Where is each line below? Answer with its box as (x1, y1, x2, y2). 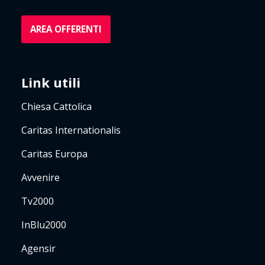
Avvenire (21, 170, 60, 184)
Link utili (21, 73, 80, 91)
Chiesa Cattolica (21, 99, 92, 113)
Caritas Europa (21, 147, 88, 160)
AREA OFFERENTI (30, 22, 102, 35)
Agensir (21, 241, 56, 255)
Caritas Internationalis (21, 123, 121, 137)
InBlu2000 (21, 218, 66, 231)
